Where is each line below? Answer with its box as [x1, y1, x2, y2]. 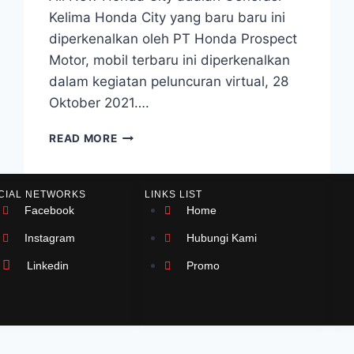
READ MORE [49, 132, 118, 145]
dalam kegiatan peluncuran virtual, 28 [49, 73, 289, 89]
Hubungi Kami [186, 232, 258, 244]
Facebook [24, 204, 75, 217]
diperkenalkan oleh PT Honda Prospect [49, 31, 298, 47]
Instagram [24, 232, 76, 244]
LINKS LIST [144, 189, 202, 200]
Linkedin [27, 259, 70, 272]
